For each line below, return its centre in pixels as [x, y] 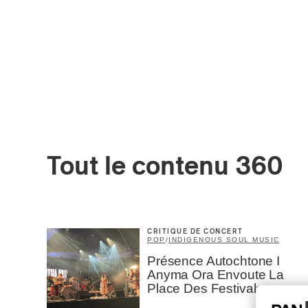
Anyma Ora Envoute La [216, 275]
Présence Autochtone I [213, 261]
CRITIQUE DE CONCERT [195, 232]
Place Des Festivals [205, 288]
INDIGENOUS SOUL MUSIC [224, 240]
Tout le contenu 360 [165, 167]
